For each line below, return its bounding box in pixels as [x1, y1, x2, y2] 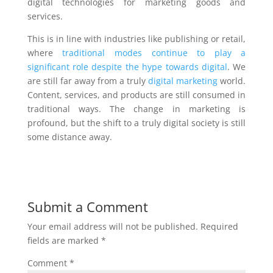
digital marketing [148, 75, 218, 87]
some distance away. [27, 131, 112, 143]
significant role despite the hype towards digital [27, 61, 227, 73]
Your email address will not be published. [27, 221, 198, 232]
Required [200, 221, 238, 232]
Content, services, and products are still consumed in [27, 89, 246, 101]
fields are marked [27, 235, 101, 246]
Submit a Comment [27, 197, 148, 216]
